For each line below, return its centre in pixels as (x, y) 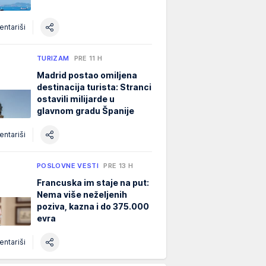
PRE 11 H (88, 58)
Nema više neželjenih (82, 194)
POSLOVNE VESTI (68, 165)
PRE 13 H (118, 165)
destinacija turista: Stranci (94, 87)
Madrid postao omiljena (87, 75)
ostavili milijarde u (76, 99)
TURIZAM (53, 58)
